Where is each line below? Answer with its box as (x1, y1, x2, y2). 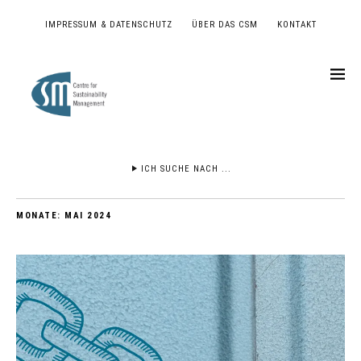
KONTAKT (276, 19, 317, 30)
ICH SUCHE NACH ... (141, 164, 231, 175)
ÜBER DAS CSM (191, 19, 258, 30)
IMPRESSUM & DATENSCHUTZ (44, 19, 172, 30)
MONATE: (16, 210, 64, 222)
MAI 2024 (64, 210, 111, 222)
